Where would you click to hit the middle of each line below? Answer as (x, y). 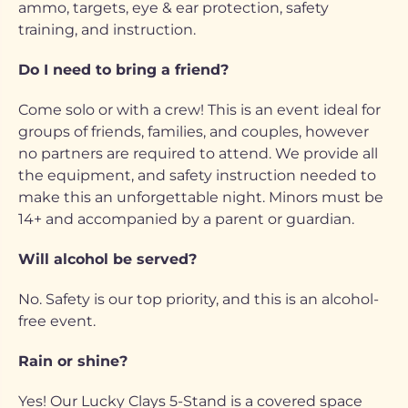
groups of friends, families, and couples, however (194, 132)
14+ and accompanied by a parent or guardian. (186, 219)
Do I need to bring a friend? (123, 70)
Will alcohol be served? (107, 259)
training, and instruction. (107, 30)
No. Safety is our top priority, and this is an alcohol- (199, 299)
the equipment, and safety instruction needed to (197, 175)
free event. (57, 321)
